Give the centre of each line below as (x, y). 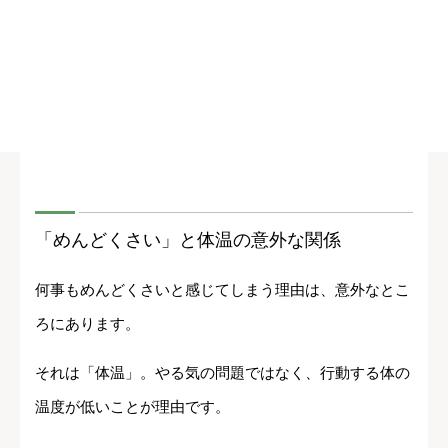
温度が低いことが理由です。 (132, 407)
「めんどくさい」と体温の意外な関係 (188, 240)
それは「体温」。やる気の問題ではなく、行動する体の (222, 373)
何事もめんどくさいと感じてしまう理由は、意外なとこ (222, 290)
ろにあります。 (87, 324)
